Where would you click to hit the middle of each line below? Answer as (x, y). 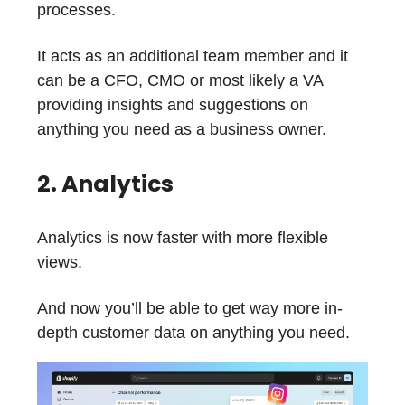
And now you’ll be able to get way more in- (190, 309)
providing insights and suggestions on (173, 105)
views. (60, 263)
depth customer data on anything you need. (193, 333)
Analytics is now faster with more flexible (183, 238)
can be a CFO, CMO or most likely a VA (180, 81)
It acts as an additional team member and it (193, 57)
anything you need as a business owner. (182, 130)
